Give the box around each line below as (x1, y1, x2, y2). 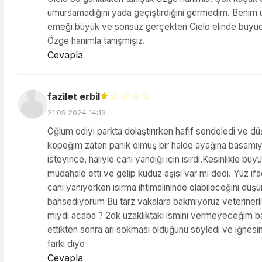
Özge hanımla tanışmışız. (47, 35, 145, 46)
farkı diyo (47, 238, 85, 249)
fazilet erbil (47, 91, 100, 102)
